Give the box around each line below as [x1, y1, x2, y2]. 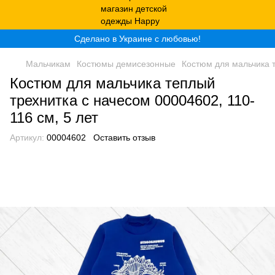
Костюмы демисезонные [77, 59, 176, 69]
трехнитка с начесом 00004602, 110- [10, 92, 255, 109]
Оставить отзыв [93, 133, 155, 142]
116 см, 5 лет [10, 109, 98, 126]
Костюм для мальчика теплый [10, 75, 215, 91]
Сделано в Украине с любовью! [74, 34, 201, 44]
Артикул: [10, 133, 44, 142]
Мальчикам [26, 59, 71, 69]
